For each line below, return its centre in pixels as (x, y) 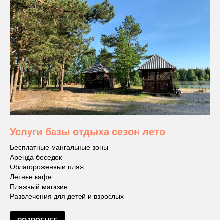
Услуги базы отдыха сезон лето (87, 131)
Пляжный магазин (39, 186)
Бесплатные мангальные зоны (59, 147)
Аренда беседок (36, 157)
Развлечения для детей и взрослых (67, 196)
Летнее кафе (31, 177)
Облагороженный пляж (47, 167)
